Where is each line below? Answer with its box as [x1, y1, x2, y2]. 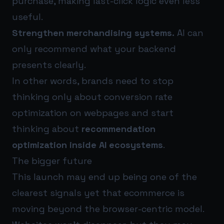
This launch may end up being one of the [12, 170, 197, 182]
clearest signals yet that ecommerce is [12, 186, 184, 198]
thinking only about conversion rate [12, 90, 172, 102]
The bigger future [12, 154, 92, 166]
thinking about [12, 122, 81, 134]
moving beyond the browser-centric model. [12, 202, 204, 214]
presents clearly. [12, 58, 86, 70]
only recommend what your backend [12, 42, 176, 54]
